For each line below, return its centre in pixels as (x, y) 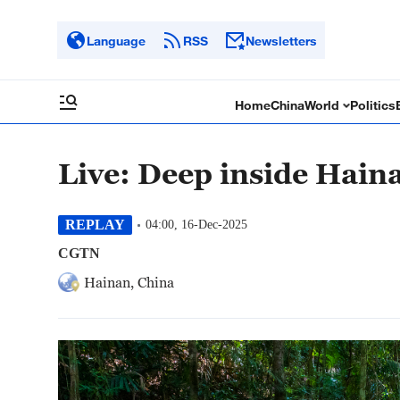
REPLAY (95, 225)
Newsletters (281, 40)
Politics (373, 105)
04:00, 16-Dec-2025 (196, 225)
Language (116, 40)
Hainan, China (129, 282)
